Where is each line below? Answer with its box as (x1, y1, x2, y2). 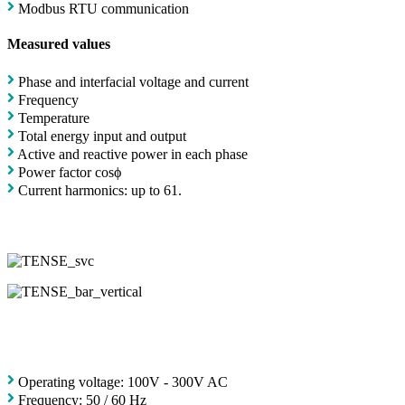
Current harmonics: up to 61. (18, 182, 182, 198)
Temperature (18, 109, 89, 126)
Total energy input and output (18, 127, 186, 144)
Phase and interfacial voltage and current (18, 73, 249, 89)
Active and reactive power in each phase (17, 146, 248, 162)
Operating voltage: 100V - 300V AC (18, 374, 228, 391)
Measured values (7, 36, 110, 52)
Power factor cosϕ (18, 164, 121, 180)
